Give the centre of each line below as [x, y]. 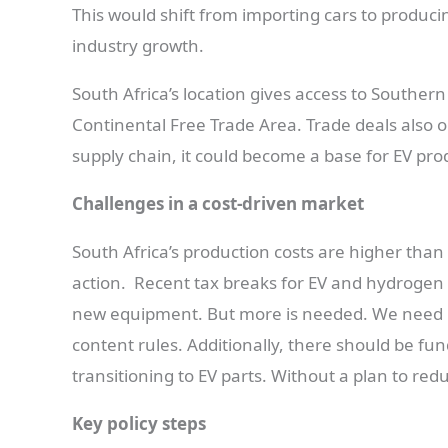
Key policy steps [139, 423]
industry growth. [138, 45]
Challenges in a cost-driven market [218, 203]
